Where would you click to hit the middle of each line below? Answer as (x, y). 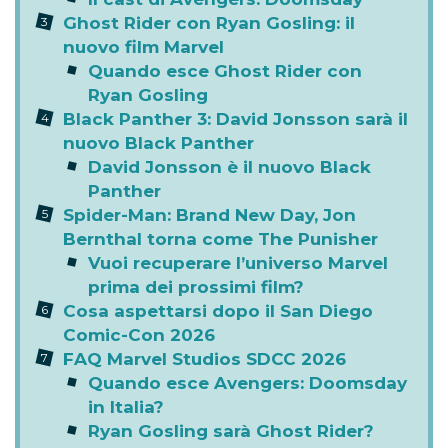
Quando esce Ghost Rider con (225, 71)
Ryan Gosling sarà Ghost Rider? (231, 431)
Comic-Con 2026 (139, 335)
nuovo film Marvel (143, 47)
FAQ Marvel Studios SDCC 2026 (204, 359)
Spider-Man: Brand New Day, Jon (209, 215)
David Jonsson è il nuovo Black (229, 167)
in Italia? (126, 407)
